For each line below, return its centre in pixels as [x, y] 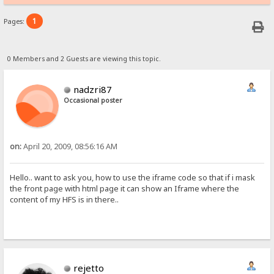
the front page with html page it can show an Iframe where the [125, 189]
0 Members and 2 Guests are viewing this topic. [84, 58]
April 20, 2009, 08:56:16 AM [70, 146]
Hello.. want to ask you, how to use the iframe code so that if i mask [133, 178]
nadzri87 [93, 89]
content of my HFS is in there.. [65, 200]
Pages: [15, 21]
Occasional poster [93, 100]
